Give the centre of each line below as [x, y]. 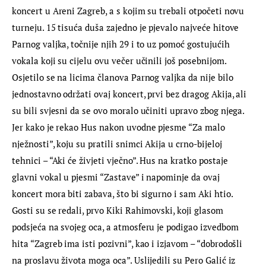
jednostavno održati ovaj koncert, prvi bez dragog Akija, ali [131, 94]
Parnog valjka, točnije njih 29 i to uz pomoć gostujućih [122, 44]
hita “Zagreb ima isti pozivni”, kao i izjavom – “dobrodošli [129, 243]
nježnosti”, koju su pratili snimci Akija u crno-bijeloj [118, 143]
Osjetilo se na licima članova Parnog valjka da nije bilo [124, 77]
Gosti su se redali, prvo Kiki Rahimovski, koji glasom [119, 210]
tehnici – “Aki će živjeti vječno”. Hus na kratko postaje [121, 160]
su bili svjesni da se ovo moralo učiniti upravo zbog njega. [129, 110]
